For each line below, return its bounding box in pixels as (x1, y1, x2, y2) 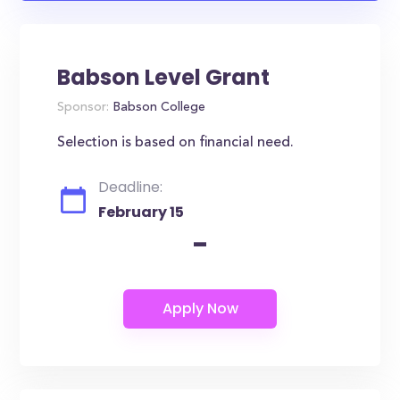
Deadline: (98, 177, 163, 197)
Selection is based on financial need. (57, 136, 295, 150)
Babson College (109, 102, 206, 114)
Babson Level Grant (57, 62, 271, 92)
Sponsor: (57, 102, 110, 114)
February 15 (98, 202, 185, 222)
